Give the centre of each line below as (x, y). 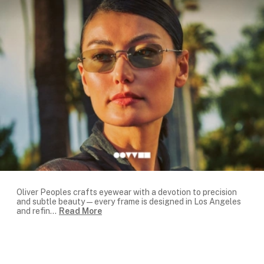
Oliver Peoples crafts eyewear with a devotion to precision (127, 192)
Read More (80, 211)
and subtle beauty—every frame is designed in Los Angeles (129, 202)
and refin (33, 211)
